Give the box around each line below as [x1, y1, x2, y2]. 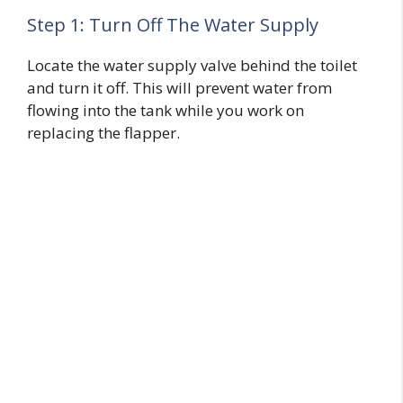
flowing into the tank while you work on [27, 99, 304, 121]
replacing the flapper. [27, 121, 180, 143]
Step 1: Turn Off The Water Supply [27, 12, 318, 37]
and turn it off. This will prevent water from [27, 76, 332, 98]
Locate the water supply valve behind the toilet [27, 54, 357, 76]
